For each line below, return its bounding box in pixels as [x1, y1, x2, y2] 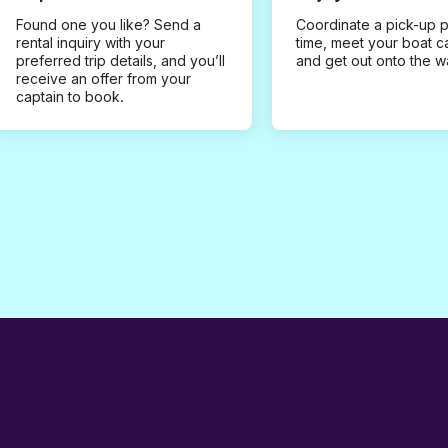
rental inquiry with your [16, 33, 165, 51]
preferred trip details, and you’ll [16, 51, 225, 69]
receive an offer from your [16, 69, 191, 87]
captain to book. [16, 87, 124, 105]
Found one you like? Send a [16, 15, 201, 33]
